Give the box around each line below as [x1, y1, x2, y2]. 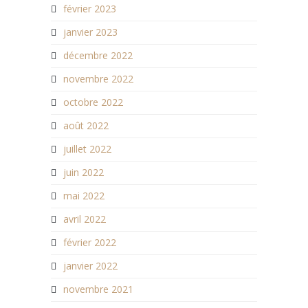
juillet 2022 [63, 142, 111, 156]
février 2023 [63, 2, 116, 16]
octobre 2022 [63, 96, 123, 109]
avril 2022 [63, 212, 106, 226]
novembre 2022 [63, 72, 133, 86]
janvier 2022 [63, 259, 118, 273]
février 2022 [63, 236, 116, 250]
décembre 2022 [63, 49, 133, 63]
